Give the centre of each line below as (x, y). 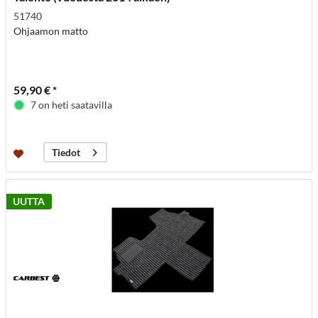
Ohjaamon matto (51, 31)
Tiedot (66, 153)
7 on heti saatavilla (72, 105)
